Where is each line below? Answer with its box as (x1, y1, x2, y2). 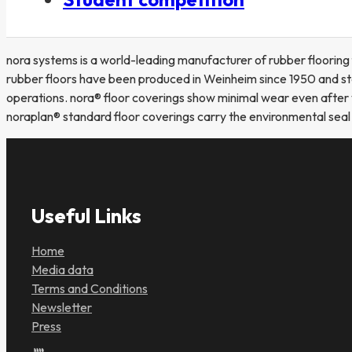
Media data (31, 262, 93, 278)
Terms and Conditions (31, 280, 148, 297)
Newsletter (31, 299, 92, 316)
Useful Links (31, 203, 141, 229)
